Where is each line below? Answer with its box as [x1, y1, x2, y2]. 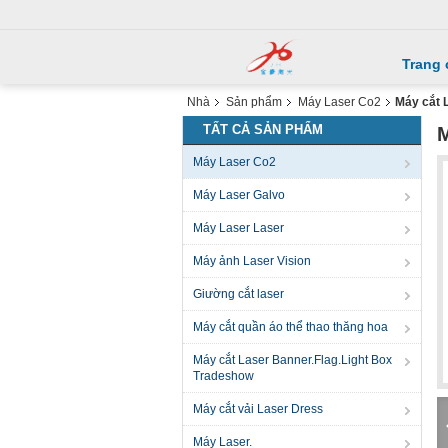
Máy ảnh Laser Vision [193, 254, 311, 268]
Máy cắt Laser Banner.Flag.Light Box [193, 353, 392, 367]
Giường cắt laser [193, 287, 284, 301]
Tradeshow [193, 369, 254, 383]
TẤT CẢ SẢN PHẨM [203, 122, 323, 137]
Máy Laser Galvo [193, 188, 285, 202]
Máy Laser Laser [193, 221, 284, 235]
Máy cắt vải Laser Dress [193, 402, 323, 416]
